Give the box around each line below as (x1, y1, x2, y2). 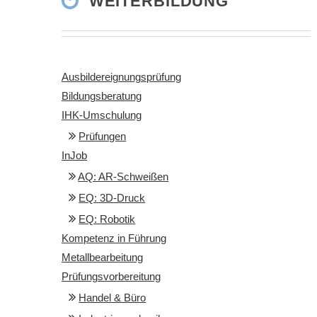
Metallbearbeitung (62, 252, 143, 264)
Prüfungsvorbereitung (62, 271, 161, 283)
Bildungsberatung (62, 91, 142, 103)
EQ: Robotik (79, 214, 136, 226)
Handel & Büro (79, 292, 146, 304)
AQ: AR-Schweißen (78, 171, 169, 183)
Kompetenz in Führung (62, 233, 166, 245)
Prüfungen (79, 131, 127, 143)
